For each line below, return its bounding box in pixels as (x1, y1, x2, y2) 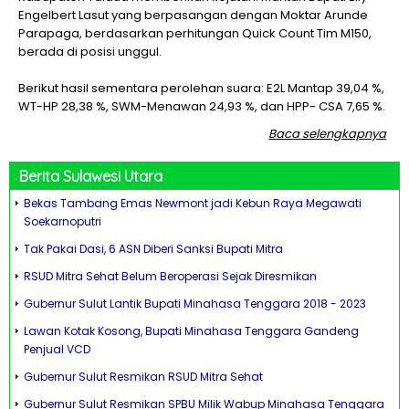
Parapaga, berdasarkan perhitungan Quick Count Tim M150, (18, 25, 372, 42)
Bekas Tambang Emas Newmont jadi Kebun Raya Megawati (24, 195, 362, 211)
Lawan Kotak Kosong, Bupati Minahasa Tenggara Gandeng (24, 323, 359, 339)
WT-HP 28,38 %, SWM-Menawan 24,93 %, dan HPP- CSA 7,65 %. (18, 98, 385, 115)
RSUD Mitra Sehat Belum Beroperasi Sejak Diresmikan (24, 268, 317, 284)
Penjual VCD (24, 341, 90, 357)
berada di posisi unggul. (18, 43, 162, 60)
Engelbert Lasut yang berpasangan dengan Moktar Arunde (18, 6, 368, 24)
